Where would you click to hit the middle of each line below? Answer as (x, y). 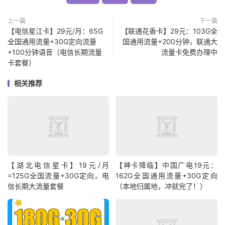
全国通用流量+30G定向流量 (52, 41)
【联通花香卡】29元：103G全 (169, 31)
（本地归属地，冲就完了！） (161, 186)
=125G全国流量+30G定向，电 (59, 176)
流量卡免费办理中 (189, 52)
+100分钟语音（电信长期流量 (55, 52)
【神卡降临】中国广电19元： (166, 165)
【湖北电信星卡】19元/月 (59, 165)
